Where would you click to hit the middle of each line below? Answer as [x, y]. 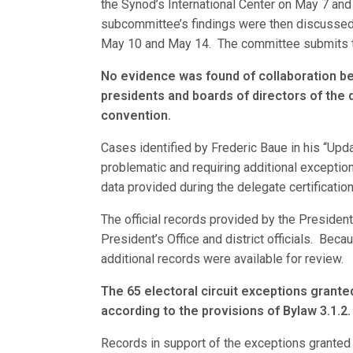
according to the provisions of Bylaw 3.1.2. [226, 311]
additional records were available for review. [223, 259]
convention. [136, 115]
